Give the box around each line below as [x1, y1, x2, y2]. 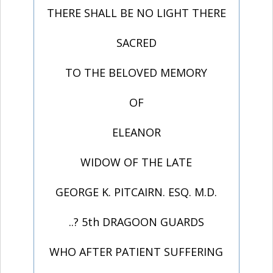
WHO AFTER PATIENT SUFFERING [49, 244, 224, 260]
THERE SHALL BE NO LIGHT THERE [46, 5, 226, 21]
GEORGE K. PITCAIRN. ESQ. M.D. [55, 185, 218, 200]
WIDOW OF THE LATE [80, 155, 193, 170]
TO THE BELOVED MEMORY [65, 65, 208, 80]
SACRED [116, 35, 157, 51]
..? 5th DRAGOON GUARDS [68, 214, 204, 230]
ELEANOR [112, 125, 161, 140]
